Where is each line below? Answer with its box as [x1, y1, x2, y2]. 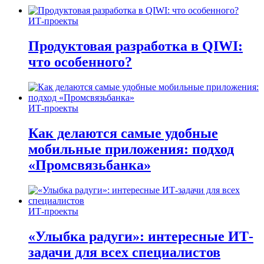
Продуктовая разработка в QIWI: [28, 38, 243, 54]
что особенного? [28, 54, 132, 70]
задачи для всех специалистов [28, 244, 220, 260]
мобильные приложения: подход [28, 141, 234, 157]
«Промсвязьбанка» [28, 157, 151, 173]
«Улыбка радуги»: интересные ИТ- [28, 228, 253, 244]
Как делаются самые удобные [28, 125, 218, 141]
